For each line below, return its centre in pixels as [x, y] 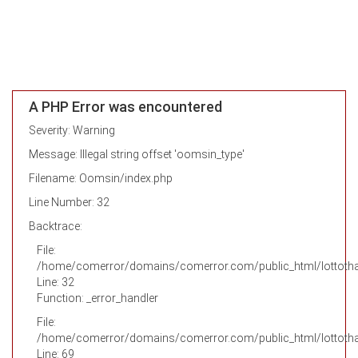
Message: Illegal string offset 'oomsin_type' [137, 154]
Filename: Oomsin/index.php [101, 178]
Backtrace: [56, 226]
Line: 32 [56, 282]
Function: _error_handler [97, 298]
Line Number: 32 [69, 202]
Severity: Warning [72, 130]
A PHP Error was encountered [125, 107]
